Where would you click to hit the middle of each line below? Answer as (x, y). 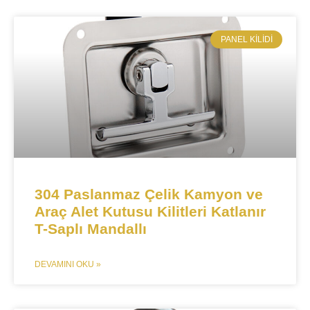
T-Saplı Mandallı (91, 229)
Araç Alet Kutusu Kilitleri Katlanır (150, 211)
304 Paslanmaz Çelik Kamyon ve (149, 194)
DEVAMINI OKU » (68, 264)
